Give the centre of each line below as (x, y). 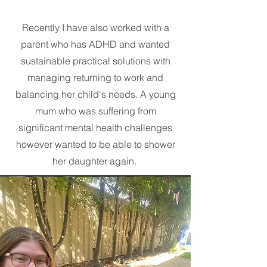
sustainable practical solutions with (95, 60)
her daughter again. (95, 161)
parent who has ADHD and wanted (95, 44)
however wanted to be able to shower (95, 144)
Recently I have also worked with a (95, 27)
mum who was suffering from (95, 111)
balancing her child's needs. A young (95, 94)
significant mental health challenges (95, 127)
